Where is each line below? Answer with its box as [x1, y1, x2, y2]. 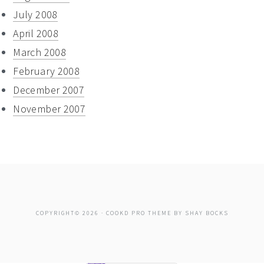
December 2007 [13, 82, 85, 97]
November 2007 [13, 101, 86, 115]
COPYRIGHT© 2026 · [35, 209, 106, 217]
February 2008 [13, 64, 80, 78]
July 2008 [13, 7, 58, 21]
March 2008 [13, 45, 66, 59]
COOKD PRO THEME [105, 209, 171, 217]
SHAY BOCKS [184, 209, 229, 217]
